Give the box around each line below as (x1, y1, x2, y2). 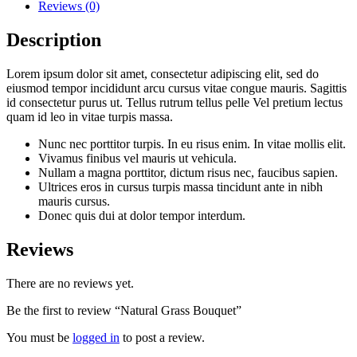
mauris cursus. (38, 194, 110, 208)
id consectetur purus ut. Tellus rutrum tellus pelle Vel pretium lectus (6, 95, 343, 109)
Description (6, 29, 101, 50)
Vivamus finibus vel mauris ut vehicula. (38, 151, 237, 165)
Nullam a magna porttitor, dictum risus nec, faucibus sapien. (38, 165, 338, 179)
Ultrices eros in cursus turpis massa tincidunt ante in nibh (38, 179, 323, 194)
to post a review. (120, 330, 205, 344)
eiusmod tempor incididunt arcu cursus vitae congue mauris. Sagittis (6, 80, 347, 95)
